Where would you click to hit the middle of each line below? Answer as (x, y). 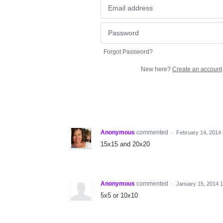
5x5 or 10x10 (119, 195)
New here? (157, 69)
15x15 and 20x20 (125, 144)
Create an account (197, 69)
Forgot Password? (128, 52)
